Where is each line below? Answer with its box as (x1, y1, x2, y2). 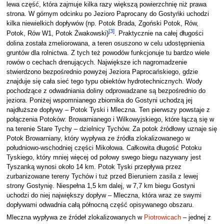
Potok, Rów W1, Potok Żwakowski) (6, 30, 108, 37)
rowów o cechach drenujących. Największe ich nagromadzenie (6, 58, 187, 66)
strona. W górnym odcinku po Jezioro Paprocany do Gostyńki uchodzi (6, 10, 209, 18)
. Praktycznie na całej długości (114, 30, 203, 37)
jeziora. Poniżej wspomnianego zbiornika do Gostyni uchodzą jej (6, 96, 192, 104)
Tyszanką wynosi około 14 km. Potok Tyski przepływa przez (6, 163, 181, 170)
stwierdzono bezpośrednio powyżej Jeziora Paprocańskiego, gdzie (6, 68, 198, 75)
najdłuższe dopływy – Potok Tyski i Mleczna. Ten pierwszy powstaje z (6, 106, 210, 113)
